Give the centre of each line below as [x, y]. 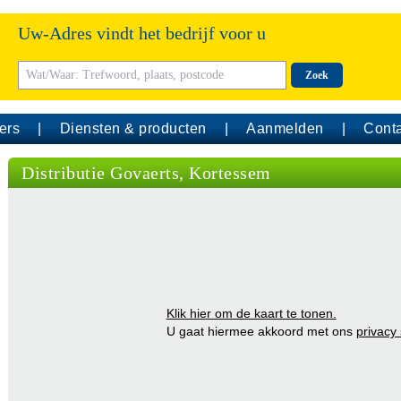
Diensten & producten [133, 128]
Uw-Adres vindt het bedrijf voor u [142, 33]
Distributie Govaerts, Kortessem [146, 173]
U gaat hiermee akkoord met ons [261, 331]
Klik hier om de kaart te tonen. [251, 313]
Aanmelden [285, 128]
